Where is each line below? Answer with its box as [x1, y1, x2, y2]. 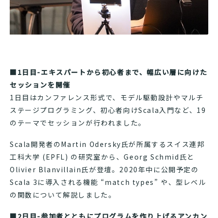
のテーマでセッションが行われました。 [10, 117, 146, 127]
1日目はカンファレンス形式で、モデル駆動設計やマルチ [10, 92, 204, 102]
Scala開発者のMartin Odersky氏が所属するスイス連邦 [10, 139, 205, 149]
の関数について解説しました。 [10, 189, 116, 200]
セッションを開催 [10, 79, 71, 90]
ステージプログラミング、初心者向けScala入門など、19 [10, 105, 206, 115]
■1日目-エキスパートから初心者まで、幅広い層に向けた [10, 67, 208, 77]
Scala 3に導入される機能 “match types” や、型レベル [10, 177, 206, 187]
